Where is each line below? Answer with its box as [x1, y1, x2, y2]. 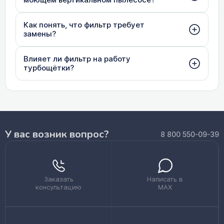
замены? [23, 28, 56, 39]
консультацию [35, 182, 81, 192]
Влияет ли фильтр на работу [23, 53, 130, 64]
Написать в [147, 174, 183, 184]
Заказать [43, 174, 73, 184]
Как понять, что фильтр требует [23, 19, 144, 30]
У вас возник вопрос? [5, 127, 109, 141]
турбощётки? [23, 62, 74, 73]
